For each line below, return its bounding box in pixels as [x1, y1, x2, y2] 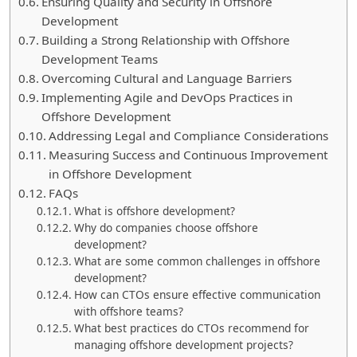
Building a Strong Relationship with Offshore [41, 32, 291, 49]
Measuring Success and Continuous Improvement [49, 147, 328, 163]
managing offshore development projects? [73, 337, 293, 353]
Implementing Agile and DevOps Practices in [41, 89, 293, 106]
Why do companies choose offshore [73, 220, 258, 236]
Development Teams [41, 51, 159, 68]
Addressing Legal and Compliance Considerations [49, 127, 329, 144]
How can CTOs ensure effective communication [73, 287, 320, 303]
